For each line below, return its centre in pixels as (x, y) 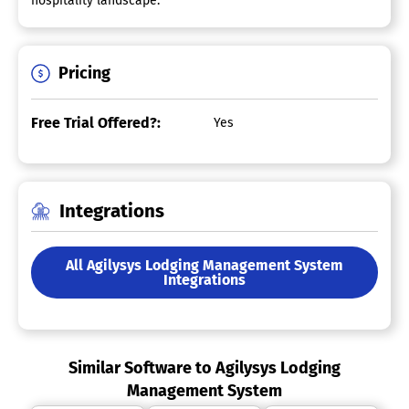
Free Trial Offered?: (96, 123)
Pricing (84, 73)
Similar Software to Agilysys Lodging (204, 368)
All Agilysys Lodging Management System (204, 265)
